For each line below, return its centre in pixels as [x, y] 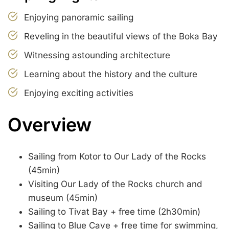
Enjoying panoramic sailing [79, 17]
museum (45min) [63, 198]
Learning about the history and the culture [111, 74]
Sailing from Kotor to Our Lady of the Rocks [117, 157]
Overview [50, 125]
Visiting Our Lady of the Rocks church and [115, 184]
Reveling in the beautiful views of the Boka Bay [121, 36]
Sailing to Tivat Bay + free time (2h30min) [114, 212]
